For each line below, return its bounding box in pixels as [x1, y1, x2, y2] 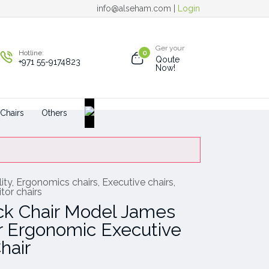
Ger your [156, 44, 184, 53]
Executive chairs [102, 177, 174, 188]
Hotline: [19, 49, 44, 58]
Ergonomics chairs [16, 177, 98, 188]
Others [41, 108, 67, 118]
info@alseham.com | [97, 4, 178, 13]
